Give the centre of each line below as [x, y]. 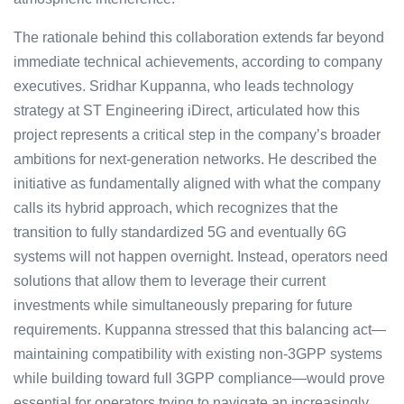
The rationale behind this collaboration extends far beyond [199, 38]
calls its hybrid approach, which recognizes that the [176, 208]
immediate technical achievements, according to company [198, 62]
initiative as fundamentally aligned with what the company [197, 184]
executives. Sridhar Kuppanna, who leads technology [184, 87]
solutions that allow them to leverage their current [170, 281]
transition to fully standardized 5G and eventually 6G [180, 233]
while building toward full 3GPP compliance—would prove [199, 379]
